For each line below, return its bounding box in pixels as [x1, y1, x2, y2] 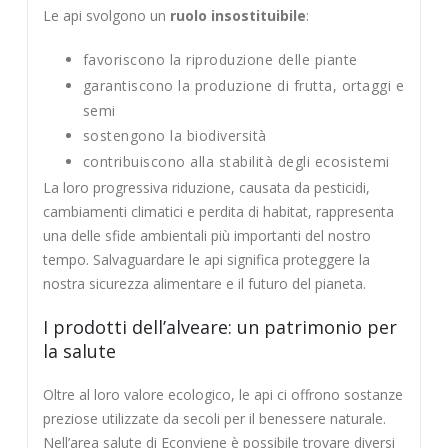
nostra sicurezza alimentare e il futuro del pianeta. [42, 273, 366, 293]
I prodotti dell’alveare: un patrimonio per [42, 314, 397, 339]
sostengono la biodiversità [82, 126, 267, 146]
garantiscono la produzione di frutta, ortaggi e [82, 75, 405, 95]
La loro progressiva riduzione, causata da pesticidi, [42, 177, 370, 197]
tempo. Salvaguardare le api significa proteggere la [42, 249, 370, 269]
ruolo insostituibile [169, 6, 306, 26]
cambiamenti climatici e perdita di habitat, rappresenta [42, 201, 394, 221]
